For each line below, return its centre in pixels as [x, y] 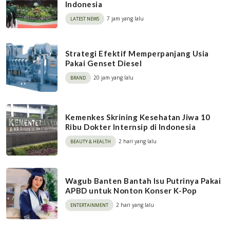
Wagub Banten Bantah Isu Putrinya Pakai [143, 180]
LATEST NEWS [85, 19]
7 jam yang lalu [125, 19]
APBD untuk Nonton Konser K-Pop [131, 190]
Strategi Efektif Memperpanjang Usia [137, 53]
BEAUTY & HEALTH [91, 141]
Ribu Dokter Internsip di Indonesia [131, 127]
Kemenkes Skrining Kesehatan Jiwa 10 [138, 117]
